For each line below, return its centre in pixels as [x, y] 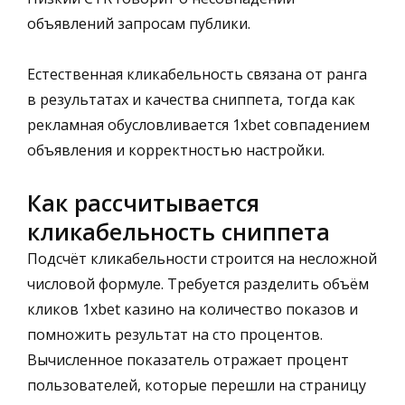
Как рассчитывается [143, 202]
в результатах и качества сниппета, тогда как [191, 99]
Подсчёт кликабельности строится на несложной [202, 258]
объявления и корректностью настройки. [176, 150]
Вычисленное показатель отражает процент [188, 359]
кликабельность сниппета [179, 231]
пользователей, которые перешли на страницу [197, 385]
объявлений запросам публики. [139, 23]
